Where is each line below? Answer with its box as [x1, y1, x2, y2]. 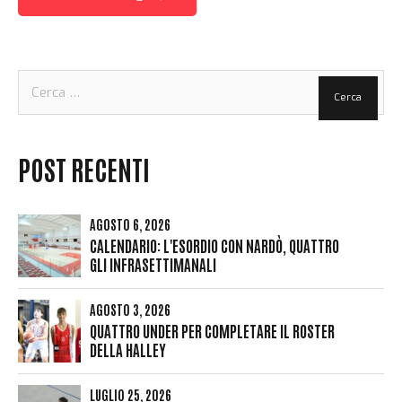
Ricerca [17, 69, 60, 88]
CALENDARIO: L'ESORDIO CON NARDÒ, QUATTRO [90, 235, 339, 255]
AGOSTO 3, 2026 [90, 300, 170, 318]
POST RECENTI [18, 150, 150, 186]
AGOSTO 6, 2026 [90, 214, 170, 232]
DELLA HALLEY [90, 339, 166, 359]
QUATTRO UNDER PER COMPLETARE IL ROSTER [90, 320, 335, 340]
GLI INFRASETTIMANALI [90, 254, 216, 274]
